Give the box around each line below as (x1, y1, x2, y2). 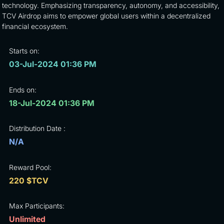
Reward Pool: (8, 162, 51, 171)
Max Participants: (8, 201, 64, 210)
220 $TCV (8, 175, 48, 185)
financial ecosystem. (1, 21, 68, 30)
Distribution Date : (8, 124, 65, 133)
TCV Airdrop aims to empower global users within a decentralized (1, 11, 210, 20)
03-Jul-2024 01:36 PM (8, 59, 96, 69)
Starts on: (8, 46, 39, 55)
